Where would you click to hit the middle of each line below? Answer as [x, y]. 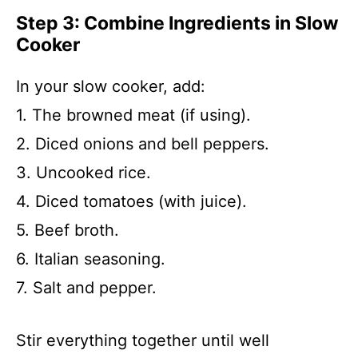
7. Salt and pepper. [86, 288]
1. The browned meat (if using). [133, 115]
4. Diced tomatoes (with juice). [131, 201]
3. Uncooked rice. [84, 173]
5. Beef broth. [68, 230]
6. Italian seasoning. [91, 259]
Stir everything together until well [143, 340]
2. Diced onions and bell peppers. [143, 144]
